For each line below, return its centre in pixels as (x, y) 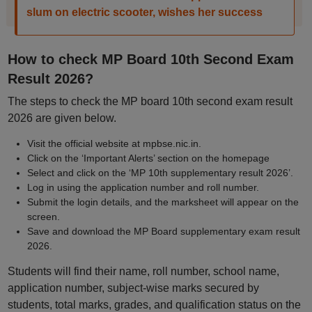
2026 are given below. (62, 118)
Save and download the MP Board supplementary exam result (163, 231)
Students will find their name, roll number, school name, (143, 271)
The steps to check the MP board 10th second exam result (150, 101)
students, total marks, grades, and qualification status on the (154, 305)
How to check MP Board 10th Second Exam (150, 59)
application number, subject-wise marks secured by (133, 288)
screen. (43, 217)
